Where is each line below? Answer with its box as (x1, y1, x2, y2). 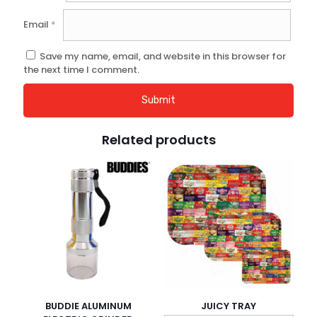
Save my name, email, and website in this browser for (40, 50, 286, 64)
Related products (101, 131, 216, 149)
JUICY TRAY (201, 299, 257, 313)
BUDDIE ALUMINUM (45, 299, 132, 313)
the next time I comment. (23, 63, 139, 77)
